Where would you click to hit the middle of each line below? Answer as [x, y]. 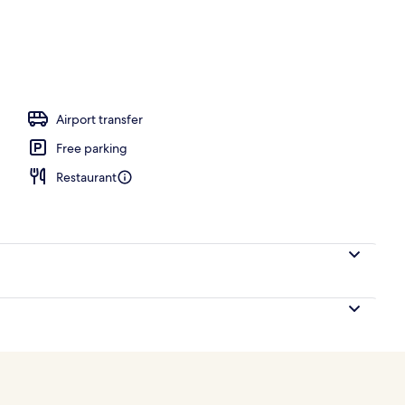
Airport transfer [99, 119]
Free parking [92, 148]
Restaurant [86, 177]
